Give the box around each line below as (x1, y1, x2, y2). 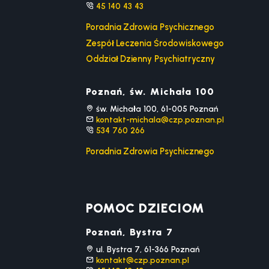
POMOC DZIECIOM (85, 200, 205, 216)
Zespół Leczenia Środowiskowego (85, 37, 225, 49)
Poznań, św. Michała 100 (85, 86, 214, 97)
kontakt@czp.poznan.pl (96, 255, 190, 265)
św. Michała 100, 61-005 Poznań (94, 104, 218, 113)
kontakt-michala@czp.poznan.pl (96, 115, 225, 124)
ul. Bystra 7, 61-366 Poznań (94, 244, 199, 254)
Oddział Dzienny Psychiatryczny (85, 53, 216, 64)
